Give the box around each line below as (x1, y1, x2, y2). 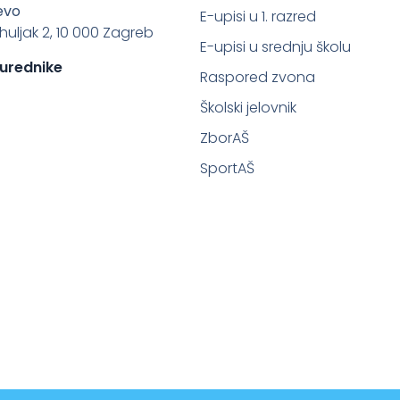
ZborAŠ (200, 128, 249, 148)
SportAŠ (200, 158, 254, 179)
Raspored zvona (200, 67, 315, 87)
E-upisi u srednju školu (200, 37, 351, 57)
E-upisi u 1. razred (200, 6, 316, 27)
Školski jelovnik (200, 97, 296, 118)
